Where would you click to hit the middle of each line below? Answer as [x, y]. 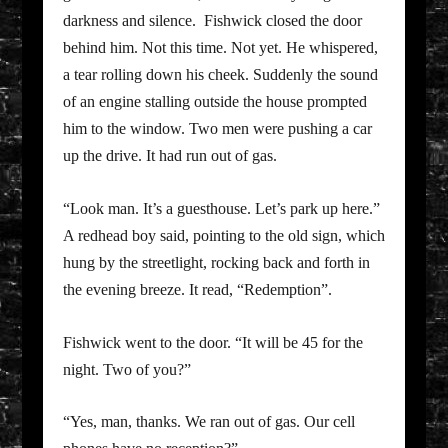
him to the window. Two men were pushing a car [217, 129]
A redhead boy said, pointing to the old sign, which [223, 236]
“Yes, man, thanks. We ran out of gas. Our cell [208, 422]
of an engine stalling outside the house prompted [214, 102]
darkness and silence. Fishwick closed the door [212, 21]
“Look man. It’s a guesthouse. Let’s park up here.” [221, 209]
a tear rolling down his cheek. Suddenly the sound [220, 75]
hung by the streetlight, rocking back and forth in [216, 263]
